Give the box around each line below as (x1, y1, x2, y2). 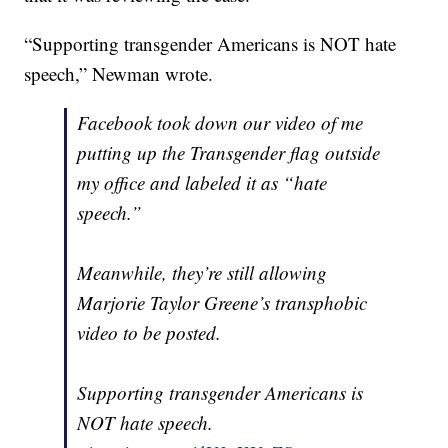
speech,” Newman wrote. (24, 61, 214, 87)
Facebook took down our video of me (77, 110, 364, 136)
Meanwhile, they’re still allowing (77, 260, 328, 286)
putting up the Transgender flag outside (77, 140, 381, 166)
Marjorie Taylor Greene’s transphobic (77, 290, 368, 316)
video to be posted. (77, 320, 222, 346)
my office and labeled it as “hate (77, 170, 328, 196)
